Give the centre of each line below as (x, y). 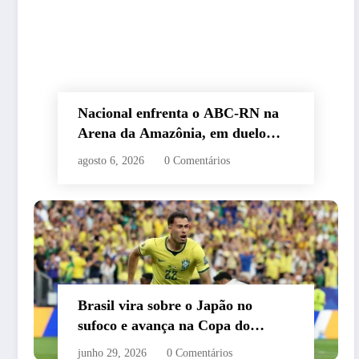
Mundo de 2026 (126, 346)
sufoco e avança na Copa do (164, 326)
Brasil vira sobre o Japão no (165, 306)
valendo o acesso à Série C (159, 153)
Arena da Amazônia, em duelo (172, 133)
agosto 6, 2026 (111, 161)
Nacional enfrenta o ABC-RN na (178, 113)
